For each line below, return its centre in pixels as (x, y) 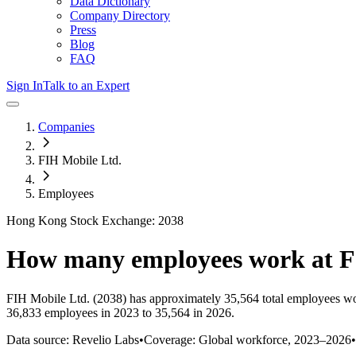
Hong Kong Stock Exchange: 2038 (95, 221)
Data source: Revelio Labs (73, 339)
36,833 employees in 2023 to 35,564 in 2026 (119, 312)
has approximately (174, 298)
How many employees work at (173, 259)
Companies (66, 127)
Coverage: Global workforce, (219, 339)
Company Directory (120, 15)
